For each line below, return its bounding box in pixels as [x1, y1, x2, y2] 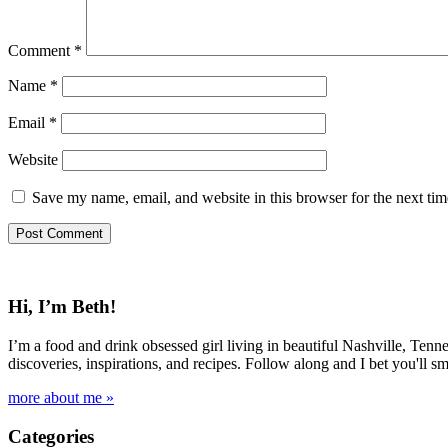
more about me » [8, 389, 114, 407]
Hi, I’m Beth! [8, 296, 116, 318]
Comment [8, 41, 74, 59]
